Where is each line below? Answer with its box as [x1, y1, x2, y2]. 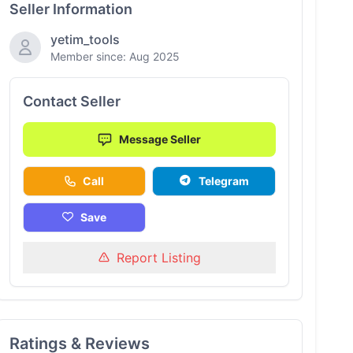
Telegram [198, 174, 249, 188]
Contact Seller [22, 93, 121, 110]
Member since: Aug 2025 [50, 50, 180, 63]
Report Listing [116, 250, 201, 266]
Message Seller [119, 132, 202, 146]
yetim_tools [50, 32, 120, 47]
